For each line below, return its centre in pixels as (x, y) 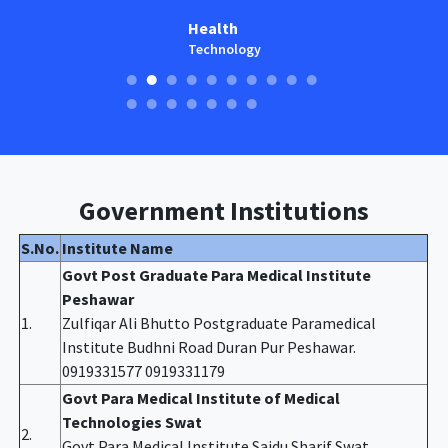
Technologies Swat (132, 421)
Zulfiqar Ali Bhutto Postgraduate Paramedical (219, 322)
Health (212, 27)
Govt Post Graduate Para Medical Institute (217, 274)
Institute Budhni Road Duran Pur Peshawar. (209, 346)
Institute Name (118, 247)
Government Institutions (224, 210)
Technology (224, 48)
